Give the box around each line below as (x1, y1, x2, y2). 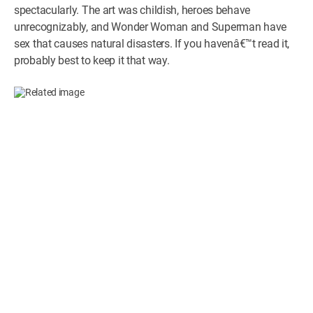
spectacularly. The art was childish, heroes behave (14, 3, 251, 17)
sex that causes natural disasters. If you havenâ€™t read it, (14, 36, 290, 50)
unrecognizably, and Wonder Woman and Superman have (14, 20, 287, 34)
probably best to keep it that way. (14, 53, 170, 67)
